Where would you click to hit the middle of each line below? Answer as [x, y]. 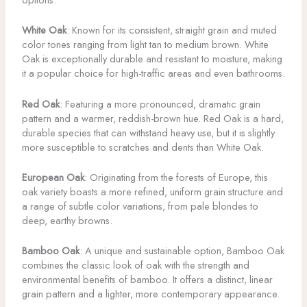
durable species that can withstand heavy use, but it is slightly [148, 132]
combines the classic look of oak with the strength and [135, 265]
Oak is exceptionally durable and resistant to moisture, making [152, 59]
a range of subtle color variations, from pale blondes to [140, 206]
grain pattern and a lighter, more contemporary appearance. [150, 294]
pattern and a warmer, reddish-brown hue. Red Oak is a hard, [152, 118]
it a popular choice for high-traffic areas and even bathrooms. [153, 73]
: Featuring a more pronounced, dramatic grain [160, 103]
